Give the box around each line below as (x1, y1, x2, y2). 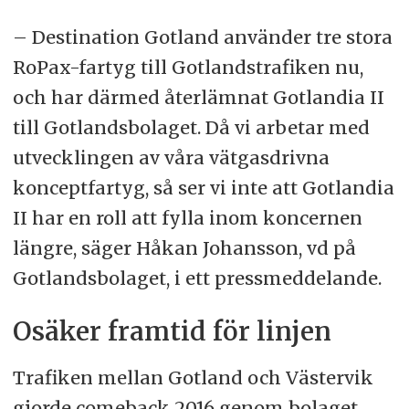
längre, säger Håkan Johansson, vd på (12, 236, 356, 260)
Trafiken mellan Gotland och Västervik (12, 366, 373, 390)
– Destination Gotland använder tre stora (12, 26, 393, 49)
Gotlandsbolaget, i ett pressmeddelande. (12, 267, 382, 290)
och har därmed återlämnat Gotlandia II (12, 86, 384, 110)
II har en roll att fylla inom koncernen (12, 206, 362, 230)
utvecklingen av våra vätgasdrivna (12, 146, 330, 170)
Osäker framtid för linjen (12, 315, 331, 348)
